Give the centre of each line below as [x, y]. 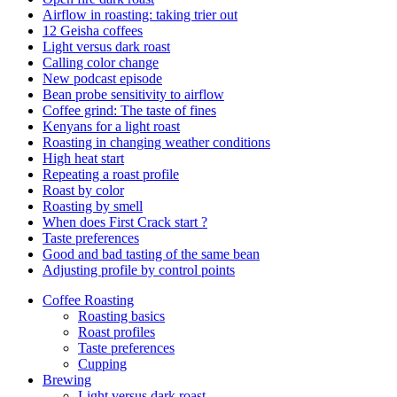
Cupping [102, 364]
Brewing [67, 380]
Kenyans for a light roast [111, 127]
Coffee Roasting [88, 300]
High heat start [83, 159]
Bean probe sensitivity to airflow [133, 95]
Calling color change [101, 63]
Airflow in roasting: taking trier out [140, 15]
